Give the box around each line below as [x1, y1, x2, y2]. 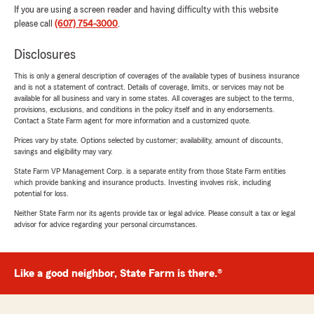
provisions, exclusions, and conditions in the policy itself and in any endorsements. [14, 105, 275, 114]
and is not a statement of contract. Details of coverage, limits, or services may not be [14, 83, 284, 92]
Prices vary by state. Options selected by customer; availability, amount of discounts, [14, 136, 283, 145]
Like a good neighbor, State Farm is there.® [14, 268, 222, 280]
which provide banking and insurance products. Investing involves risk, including [14, 178, 271, 187]
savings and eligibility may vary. [14, 147, 113, 156]
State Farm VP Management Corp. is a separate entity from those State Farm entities [14, 167, 286, 176]
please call [14, 19, 55, 29]
